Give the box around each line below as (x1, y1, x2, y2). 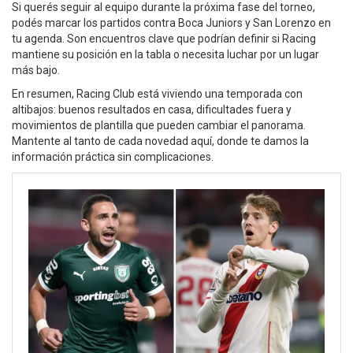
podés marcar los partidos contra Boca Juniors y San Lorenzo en (12, 17, 331, 29)
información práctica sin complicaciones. (12, 150, 214, 163)
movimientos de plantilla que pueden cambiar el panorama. (12, 119, 306, 132)
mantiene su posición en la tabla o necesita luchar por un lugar (12, 48, 319, 61)
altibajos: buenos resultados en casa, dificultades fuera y (12, 103, 292, 116)
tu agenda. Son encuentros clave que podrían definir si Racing (12, 32, 316, 45)
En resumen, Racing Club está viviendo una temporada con (12, 87, 303, 100)
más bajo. (12, 64, 60, 76)
